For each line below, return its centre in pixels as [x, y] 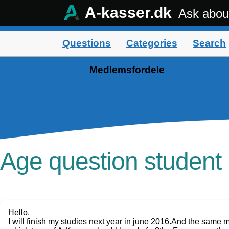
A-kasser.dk [127, 13]
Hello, [19, 212]
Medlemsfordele [127, 70]
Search [209, 43]
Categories [152, 43]
